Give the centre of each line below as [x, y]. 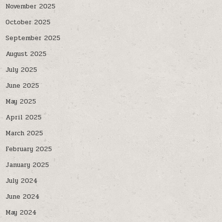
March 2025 [25, 134]
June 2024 [23, 197]
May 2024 [21, 213]
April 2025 [24, 118]
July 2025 [22, 70]
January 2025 [28, 165]
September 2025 [33, 38]
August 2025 [26, 54]
